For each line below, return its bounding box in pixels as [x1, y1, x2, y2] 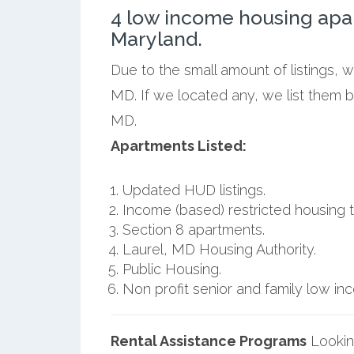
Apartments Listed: [110, 137, 247, 154]
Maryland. [110, 26, 202, 51]
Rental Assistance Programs [110, 332, 307, 349]
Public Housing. [122, 260, 221, 277]
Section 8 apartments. [122, 220, 265, 238]
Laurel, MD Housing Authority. [122, 240, 316, 258]
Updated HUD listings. [122, 181, 265, 198]
